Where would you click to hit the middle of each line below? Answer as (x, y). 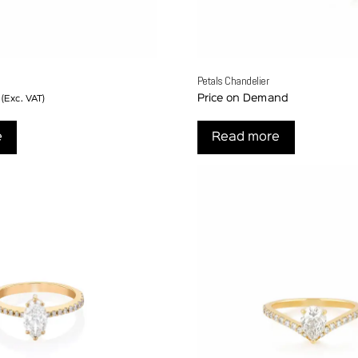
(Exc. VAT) (23, 99)
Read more (246, 138)
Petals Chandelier (233, 81)
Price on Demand (243, 99)
